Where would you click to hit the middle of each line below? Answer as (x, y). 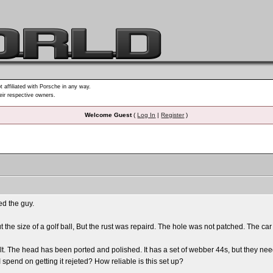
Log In (147, 115)
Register (173, 115)
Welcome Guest (108, 115)
